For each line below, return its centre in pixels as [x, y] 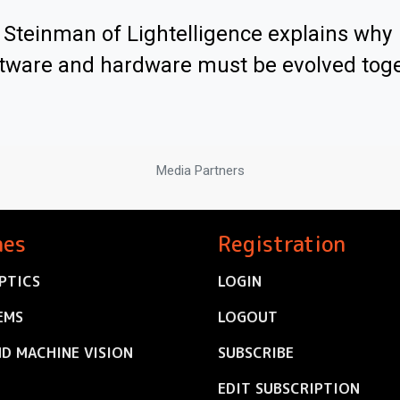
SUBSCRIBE [256, 353]
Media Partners [200, 171]
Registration [282, 244]
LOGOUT [248, 317]
